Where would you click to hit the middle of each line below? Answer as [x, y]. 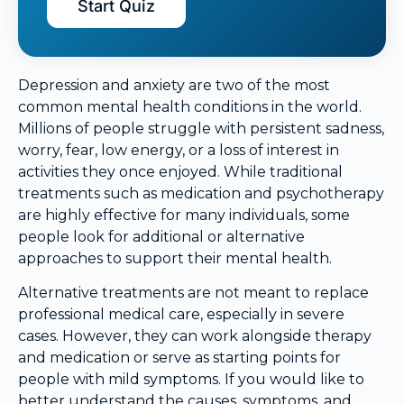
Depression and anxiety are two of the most [174, 85]
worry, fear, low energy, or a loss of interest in [179, 150]
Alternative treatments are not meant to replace [193, 293]
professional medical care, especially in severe [181, 315]
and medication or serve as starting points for [179, 358]
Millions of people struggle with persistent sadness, [201, 128]
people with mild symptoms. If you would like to [191, 380]
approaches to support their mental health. [175, 258]
